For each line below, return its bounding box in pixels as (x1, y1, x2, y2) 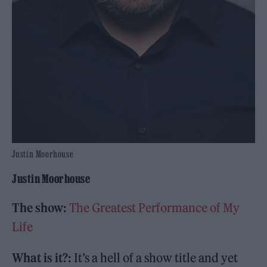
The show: (12, 200, 70, 216)
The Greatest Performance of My (69, 200, 240, 216)
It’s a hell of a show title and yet (72, 250, 238, 266)
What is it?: (12, 250, 72, 266)
